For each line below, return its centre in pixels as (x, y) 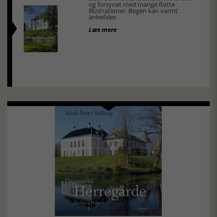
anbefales (102, 17)
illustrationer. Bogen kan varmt (133, 11)
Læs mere (102, 30)
